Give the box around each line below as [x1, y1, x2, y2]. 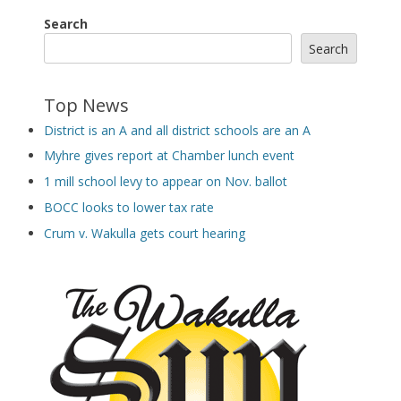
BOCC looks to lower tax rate [44, 198, 214, 216]
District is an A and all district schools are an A [44, 121, 311, 139]
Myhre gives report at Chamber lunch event [44, 147, 294, 165]
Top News [44, 92, 129, 117]
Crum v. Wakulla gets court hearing [44, 224, 245, 242]
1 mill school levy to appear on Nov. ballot [44, 173, 287, 191]
